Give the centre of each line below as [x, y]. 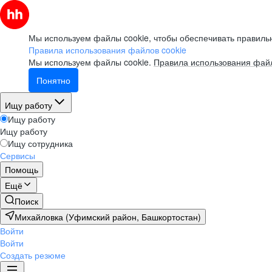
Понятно [53, 80]
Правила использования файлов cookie [107, 50]
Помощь [22, 169]
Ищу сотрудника [40, 143]
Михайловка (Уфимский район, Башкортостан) [108, 217]
